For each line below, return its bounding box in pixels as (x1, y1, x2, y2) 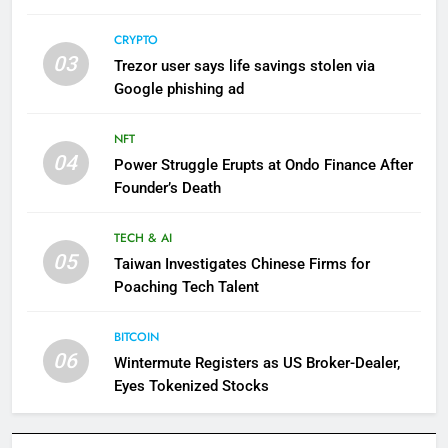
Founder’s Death (113, 179, 221, 198)
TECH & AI (113, 229, 172, 248)
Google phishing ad (113, 80, 244, 99)
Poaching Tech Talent (113, 278, 259, 297)
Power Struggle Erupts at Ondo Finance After (113, 156, 413, 175)
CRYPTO (113, 31, 158, 50)
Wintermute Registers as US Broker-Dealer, (113, 354, 400, 373)
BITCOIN (113, 328, 159, 347)
